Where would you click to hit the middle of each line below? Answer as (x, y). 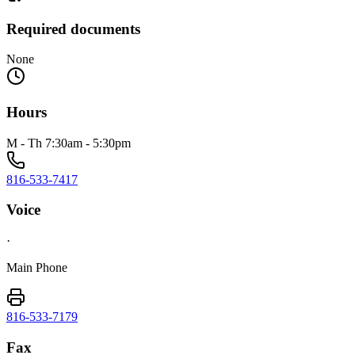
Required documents (73, 29)
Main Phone (37, 268)
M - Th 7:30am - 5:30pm (69, 143)
